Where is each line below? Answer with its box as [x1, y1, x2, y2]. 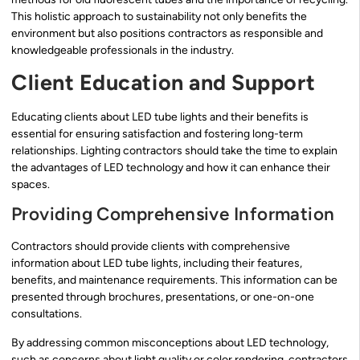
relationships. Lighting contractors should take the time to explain [11, 143, 337, 157]
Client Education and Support [11, 68, 316, 96]
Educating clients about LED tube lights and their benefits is [11, 109, 309, 124]
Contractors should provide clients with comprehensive [11, 239, 290, 254]
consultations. [11, 307, 82, 321]
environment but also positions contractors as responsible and [11, 26, 323, 40]
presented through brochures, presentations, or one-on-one [11, 290, 314, 305]
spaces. [11, 177, 50, 191]
